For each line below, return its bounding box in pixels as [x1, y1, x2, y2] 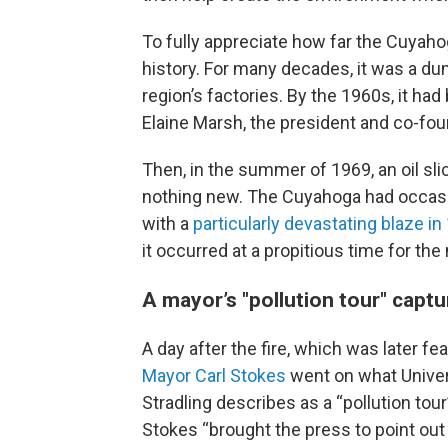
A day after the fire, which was [142, 338, 379, 359]
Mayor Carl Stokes [142, 365, 286, 386]
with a [142, 213, 189, 234]
